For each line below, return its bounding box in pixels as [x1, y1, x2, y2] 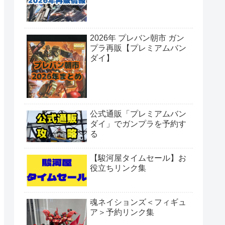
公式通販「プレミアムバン [90, 109, 186, 118]
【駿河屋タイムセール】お [90, 154, 186, 163]
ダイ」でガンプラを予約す [90, 119, 186, 128]
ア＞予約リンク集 [90, 208, 154, 217]
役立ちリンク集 [90, 164, 146, 173]
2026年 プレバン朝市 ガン [90, 33, 184, 42]
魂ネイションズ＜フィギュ [90, 198, 186, 207]
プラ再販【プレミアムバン [90, 43, 186, 52]
